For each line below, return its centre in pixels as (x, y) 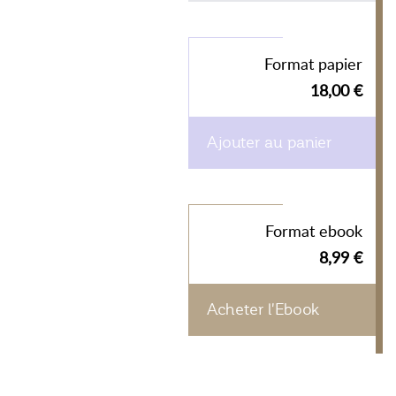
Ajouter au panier (269, 142)
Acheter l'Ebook (263, 309)
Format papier (313, 64)
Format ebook (314, 231)
